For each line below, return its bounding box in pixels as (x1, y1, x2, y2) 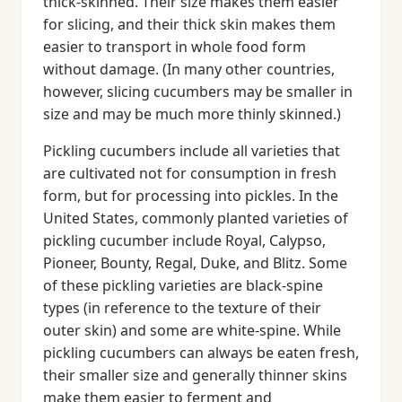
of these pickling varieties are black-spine (43, 275, 323, 295)
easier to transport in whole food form (43, 37, 306, 57)
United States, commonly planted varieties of (43, 208, 348, 228)
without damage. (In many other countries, (43, 59, 335, 79)
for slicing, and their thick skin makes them (43, 14, 336, 34)
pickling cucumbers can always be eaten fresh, (43, 343, 359, 363)
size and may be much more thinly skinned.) (43, 104, 341, 124)
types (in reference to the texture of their (43, 298, 321, 318)
